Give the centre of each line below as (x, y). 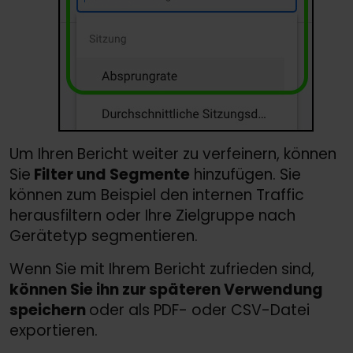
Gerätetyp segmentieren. (104, 236)
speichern (49, 310)
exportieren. (54, 331)
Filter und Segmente (110, 175)
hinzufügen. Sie (245, 175)
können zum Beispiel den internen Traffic (157, 195)
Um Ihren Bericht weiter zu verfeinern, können (173, 154)
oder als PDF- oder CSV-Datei (199, 310)
